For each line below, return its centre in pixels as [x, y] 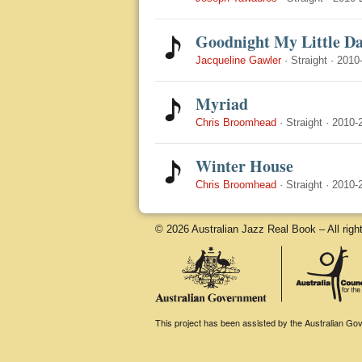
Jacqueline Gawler [238, 60]
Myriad [222, 104]
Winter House [244, 166]
